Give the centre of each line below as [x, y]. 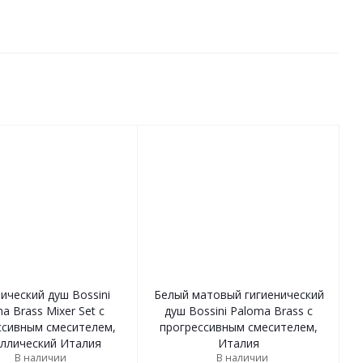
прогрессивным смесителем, [239, 327]
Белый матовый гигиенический [239, 295]
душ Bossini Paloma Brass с [239, 311]
